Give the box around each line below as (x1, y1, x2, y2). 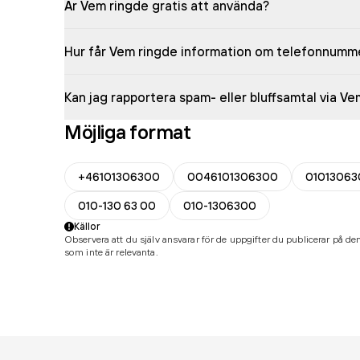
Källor (74, 220, 100, 232)
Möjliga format (64, 120, 191, 144)
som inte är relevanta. (64, 246, 158, 258)
